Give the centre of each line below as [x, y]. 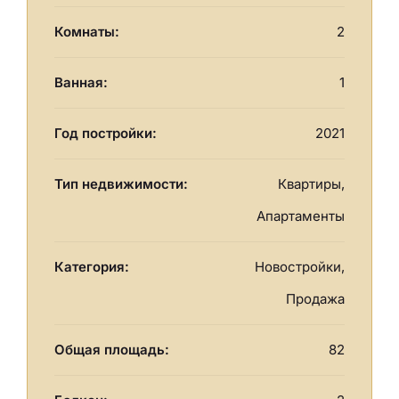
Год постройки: [106, 134]
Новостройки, [300, 267]
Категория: [92, 267]
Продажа [315, 299]
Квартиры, [311, 184]
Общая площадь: [112, 350]
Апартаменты [301, 216]
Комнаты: [87, 32]
